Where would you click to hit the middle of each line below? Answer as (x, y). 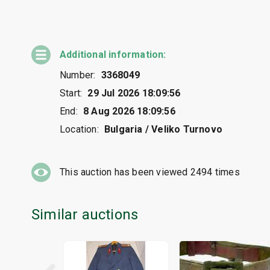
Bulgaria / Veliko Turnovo (164, 130)
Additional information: (113, 55)
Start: (71, 93)
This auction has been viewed (125, 172)
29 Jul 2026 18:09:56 (134, 93)
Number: (78, 75)
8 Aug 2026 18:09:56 (129, 111)
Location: (79, 130)
